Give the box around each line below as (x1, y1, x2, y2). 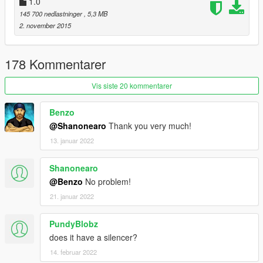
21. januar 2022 (50, 191, 94, 201)
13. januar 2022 (50, 135, 94, 145)
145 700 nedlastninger (19, 8, 84, 18)
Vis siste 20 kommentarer (92, 80, 172, 90)
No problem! (83, 175, 131, 187)
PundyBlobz (49, 217, 98, 230)
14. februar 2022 (50, 247, 97, 257)
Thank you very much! (106, 119, 191, 131)
